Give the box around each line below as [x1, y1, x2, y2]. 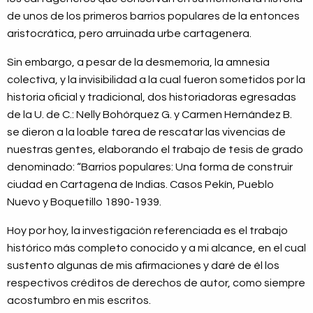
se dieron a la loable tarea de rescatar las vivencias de [7, 126, 286, 138]
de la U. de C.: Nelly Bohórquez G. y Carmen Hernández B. [7, 108, 292, 120]
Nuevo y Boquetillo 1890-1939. [7, 196, 161, 208]
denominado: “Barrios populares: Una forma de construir [7, 161, 293, 173]
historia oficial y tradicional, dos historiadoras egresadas [7, 91, 296, 103]
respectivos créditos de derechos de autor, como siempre [7, 277, 305, 289]
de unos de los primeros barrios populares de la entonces [7, 10, 300, 22]
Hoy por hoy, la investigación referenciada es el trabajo [7, 224, 288, 236]
